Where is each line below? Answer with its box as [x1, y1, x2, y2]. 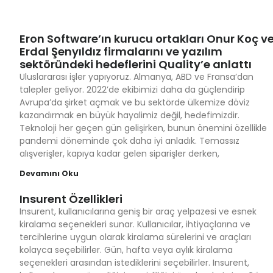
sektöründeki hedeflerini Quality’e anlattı [19, 57, 252, 72]
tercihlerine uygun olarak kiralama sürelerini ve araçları [19, 231, 251, 243]
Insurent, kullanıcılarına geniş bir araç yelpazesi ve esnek [19, 205, 257, 218]
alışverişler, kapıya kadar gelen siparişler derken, [19, 147, 219, 160]
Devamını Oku [19, 168, 79, 179]
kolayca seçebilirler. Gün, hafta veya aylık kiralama [19, 244, 233, 256]
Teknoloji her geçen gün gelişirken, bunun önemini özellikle [19, 122, 267, 134]
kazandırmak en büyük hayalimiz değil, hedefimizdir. [19, 109, 247, 121]
